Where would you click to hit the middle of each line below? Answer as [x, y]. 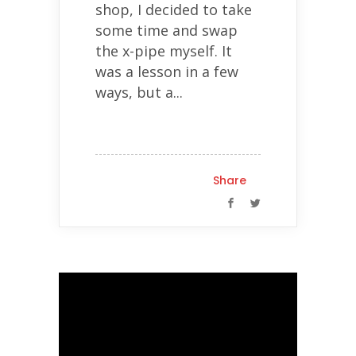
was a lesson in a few [167, 71]
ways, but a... [139, 92]
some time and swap [166, 30]
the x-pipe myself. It [164, 50]
